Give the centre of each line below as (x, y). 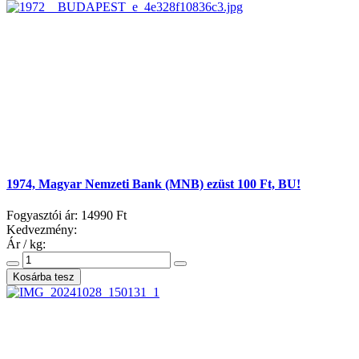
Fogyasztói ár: (44, 216)
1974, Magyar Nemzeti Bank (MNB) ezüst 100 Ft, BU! (153, 184)
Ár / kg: (26, 244)
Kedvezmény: (42, 230)
